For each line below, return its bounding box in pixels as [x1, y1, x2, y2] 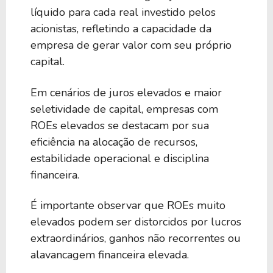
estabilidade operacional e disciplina [30, 151, 209, 166]
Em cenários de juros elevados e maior [30, 85, 222, 100]
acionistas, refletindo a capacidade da [30, 21, 211, 37]
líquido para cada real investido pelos [30, 5, 216, 20]
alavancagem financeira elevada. [30, 247, 189, 263]
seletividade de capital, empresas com [30, 101, 218, 116]
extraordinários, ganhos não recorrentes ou [30, 231, 241, 246]
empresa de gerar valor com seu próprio [30, 38, 232, 53]
